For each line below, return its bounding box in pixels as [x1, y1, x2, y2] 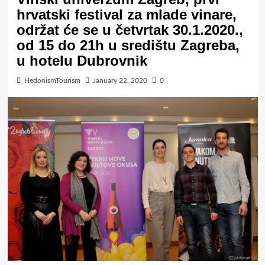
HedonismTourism [24, 77, 80, 84]
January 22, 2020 [92, 77, 147, 84]
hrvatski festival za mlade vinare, [16, 7, 237, 22]
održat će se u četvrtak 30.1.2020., [16, 22, 243, 38]
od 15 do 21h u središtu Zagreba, [16, 37, 240, 53]
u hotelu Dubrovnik [16, 53, 147, 69]
